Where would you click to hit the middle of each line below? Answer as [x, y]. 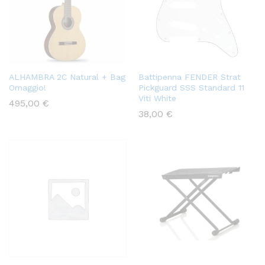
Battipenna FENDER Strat [190, 77]
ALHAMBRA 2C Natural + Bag [67, 77]
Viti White [157, 98]
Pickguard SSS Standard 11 [191, 87]
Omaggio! [28, 87]
